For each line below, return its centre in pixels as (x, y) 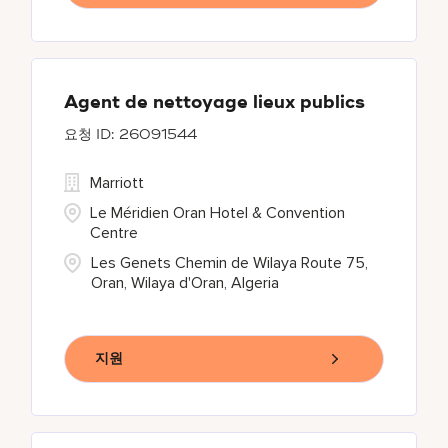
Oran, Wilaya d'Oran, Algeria (185, 283)
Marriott (117, 183)
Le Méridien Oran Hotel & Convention (218, 213)
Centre (114, 233)
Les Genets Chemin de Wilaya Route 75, (230, 263)
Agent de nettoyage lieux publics (215, 103)
